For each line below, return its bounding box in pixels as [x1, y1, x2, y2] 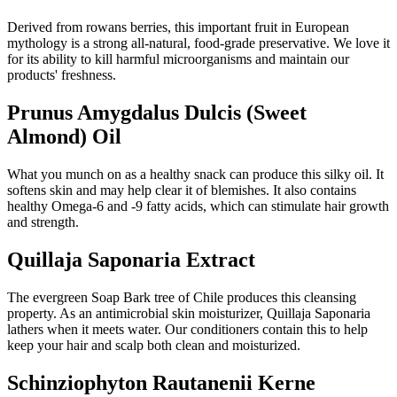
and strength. [7, 214, 79, 230]
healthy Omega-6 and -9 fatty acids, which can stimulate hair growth [7, 198, 389, 214]
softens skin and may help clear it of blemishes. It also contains [7, 182, 356, 198]
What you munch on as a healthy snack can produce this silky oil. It [7, 166, 384, 182]
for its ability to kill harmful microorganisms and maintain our [7, 51, 349, 67]
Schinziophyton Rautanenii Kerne [7, 370, 315, 394]
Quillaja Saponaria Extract [7, 247, 255, 271]
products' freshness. [7, 67, 116, 83]
